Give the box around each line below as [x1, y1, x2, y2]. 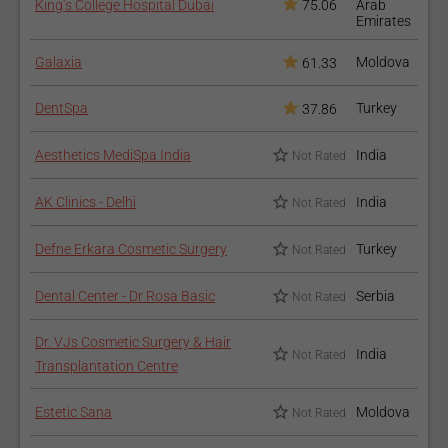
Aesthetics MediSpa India [35, 147, 191, 163]
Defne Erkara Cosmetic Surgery [35, 241, 227, 257]
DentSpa [35, 100, 88, 116]
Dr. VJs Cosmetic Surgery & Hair [35, 334, 231, 350]
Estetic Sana [35, 404, 112, 420]
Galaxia [35, 54, 82, 70]
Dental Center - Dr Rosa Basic [35, 288, 215, 304]
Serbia [356, 288, 395, 304]
